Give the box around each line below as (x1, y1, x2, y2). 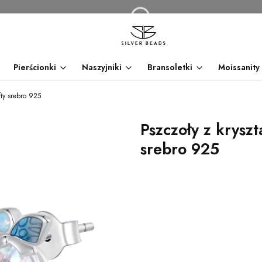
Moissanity (218, 61, 260, 73)
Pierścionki (13, 61, 56, 73)
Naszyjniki (81, 61, 122, 73)
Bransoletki (147, 61, 192, 73)
